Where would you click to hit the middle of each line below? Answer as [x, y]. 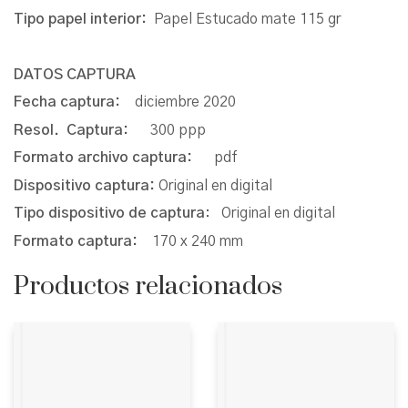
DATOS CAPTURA [76, 74]
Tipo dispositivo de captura [109, 214]
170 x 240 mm [198, 241]
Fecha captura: [74, 102]
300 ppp [178, 130]
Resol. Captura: [82, 130]
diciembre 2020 [185, 102]
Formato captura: [83, 241]
